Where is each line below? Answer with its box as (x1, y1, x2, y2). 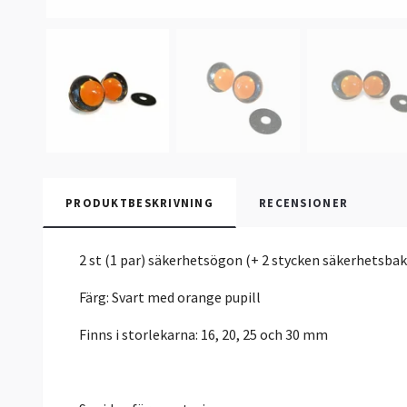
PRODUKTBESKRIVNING (65, 194, 214, 210)
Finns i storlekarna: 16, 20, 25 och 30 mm (79, 324, 331, 343)
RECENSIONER (259, 194, 349, 210)
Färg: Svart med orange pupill (79, 287, 261, 306)
